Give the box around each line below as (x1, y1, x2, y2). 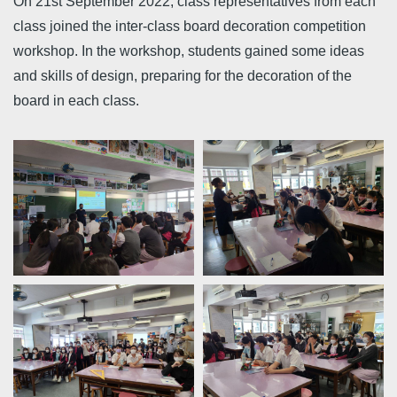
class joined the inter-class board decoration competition (13, 19, 366, 34)
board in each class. (13, 93, 139, 108)
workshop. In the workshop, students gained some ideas (13, 43, 364, 58)
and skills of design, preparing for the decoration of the (13, 68, 352, 83)
